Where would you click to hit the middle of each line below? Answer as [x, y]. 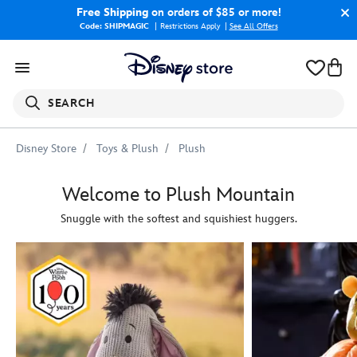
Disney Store [46, 149]
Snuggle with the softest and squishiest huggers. [178, 219]
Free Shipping [112, 12]
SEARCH [71, 103]
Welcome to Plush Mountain [178, 195]
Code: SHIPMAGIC [116, 26]
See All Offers [253, 26]
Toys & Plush [127, 149]
